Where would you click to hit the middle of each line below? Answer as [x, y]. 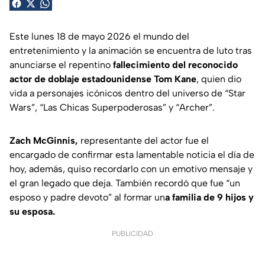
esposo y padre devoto [59, 197]
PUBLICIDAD [132, 233]
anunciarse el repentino [61, 64]
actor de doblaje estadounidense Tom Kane [103, 79]
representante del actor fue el [143, 140]
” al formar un [137, 197]
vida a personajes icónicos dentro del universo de [117, 93]
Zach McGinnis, [44, 140]
